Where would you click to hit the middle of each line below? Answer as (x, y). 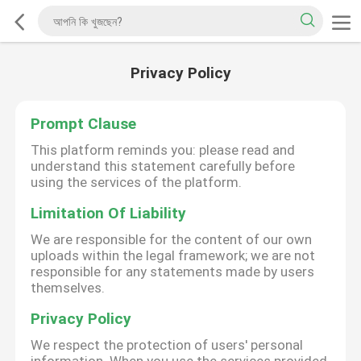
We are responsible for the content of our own (172, 240)
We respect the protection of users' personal (167, 345)
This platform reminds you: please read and (163, 150)
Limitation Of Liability (109, 214)
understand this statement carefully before (163, 166)
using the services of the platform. (137, 183)
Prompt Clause (84, 124)
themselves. (68, 288)
